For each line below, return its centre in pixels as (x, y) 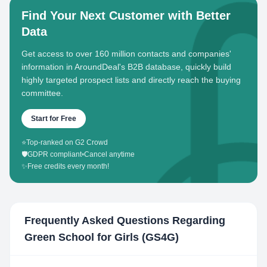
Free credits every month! (68, 166)
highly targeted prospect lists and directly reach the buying (131, 80)
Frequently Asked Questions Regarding (125, 221)
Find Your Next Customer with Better (126, 15)
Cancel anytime (109, 154)
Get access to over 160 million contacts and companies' (126, 54)
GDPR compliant (55, 154)
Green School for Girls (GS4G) (102, 237)
